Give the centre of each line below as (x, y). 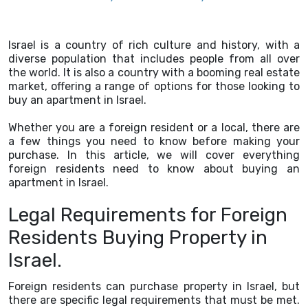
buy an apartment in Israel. (77, 100)
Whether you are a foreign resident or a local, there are (154, 128)
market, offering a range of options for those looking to (154, 86)
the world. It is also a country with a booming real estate (154, 73)
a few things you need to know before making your (154, 141)
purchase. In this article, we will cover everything (154, 155)
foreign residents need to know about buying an (154, 169)
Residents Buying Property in (138, 238)
